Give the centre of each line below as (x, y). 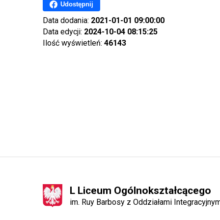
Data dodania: (67, 20)
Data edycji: (63, 31)
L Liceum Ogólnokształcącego (140, 191)
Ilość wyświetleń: (73, 43)
